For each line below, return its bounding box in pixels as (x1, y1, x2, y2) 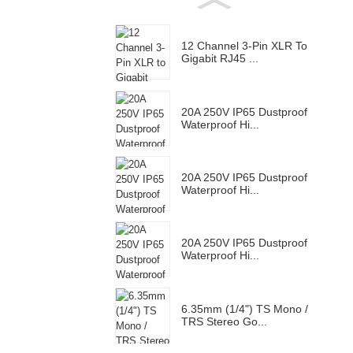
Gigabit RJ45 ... (181, 52, 258, 65)
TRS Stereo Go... (181, 314, 267, 328)
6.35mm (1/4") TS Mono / (181, 302, 308, 315)
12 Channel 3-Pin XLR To (181, 39, 307, 53)
